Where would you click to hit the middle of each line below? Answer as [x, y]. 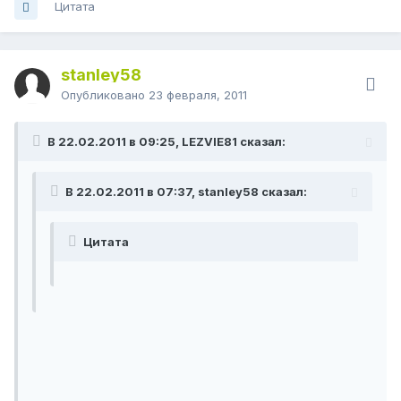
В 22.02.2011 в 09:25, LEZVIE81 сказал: [166, 142]
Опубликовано [105, 95]
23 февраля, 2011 [198, 95]
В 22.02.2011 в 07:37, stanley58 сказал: [186, 192]
